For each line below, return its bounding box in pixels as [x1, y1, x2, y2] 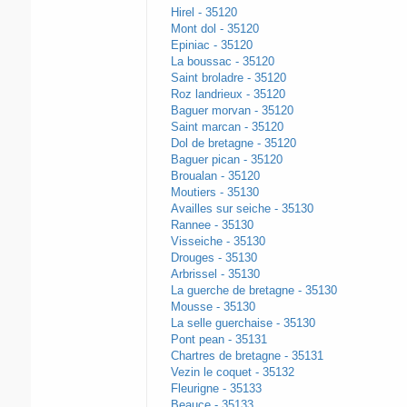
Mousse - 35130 [170, 300, 255, 314]
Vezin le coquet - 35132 [170, 365, 294, 380]
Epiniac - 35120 [170, 38, 253, 53]
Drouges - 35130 [170, 251, 257, 265]
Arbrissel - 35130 [170, 267, 260, 282]
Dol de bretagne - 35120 [170, 136, 296, 151]
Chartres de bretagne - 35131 [170, 349, 323, 363]
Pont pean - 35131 [170, 333, 267, 347]
